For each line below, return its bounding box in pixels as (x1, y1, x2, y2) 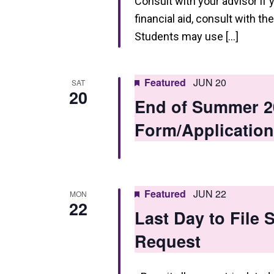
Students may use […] (134, 30, 239, 43)
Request (134, 229, 201, 253)
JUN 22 (193, 187, 226, 201)
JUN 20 (193, 75, 226, 89)
